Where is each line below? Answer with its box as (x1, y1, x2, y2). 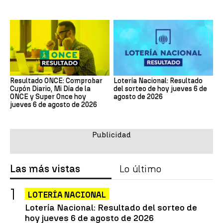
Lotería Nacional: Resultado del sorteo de (25, 202, 197, 213)
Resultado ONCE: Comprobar (10, 77, 103, 86)
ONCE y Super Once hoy (10, 93, 86, 102)
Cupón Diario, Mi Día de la (10, 85, 91, 94)
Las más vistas (10, 163, 80, 175)
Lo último (119, 163, 161, 175)
